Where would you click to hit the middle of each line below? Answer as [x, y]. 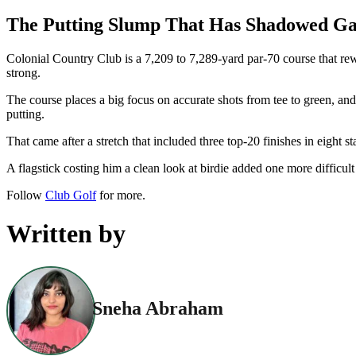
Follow [26, 195]
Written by [66, 234]
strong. [23, 72]
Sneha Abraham [158, 309]
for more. [121, 195]
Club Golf [71, 195]
